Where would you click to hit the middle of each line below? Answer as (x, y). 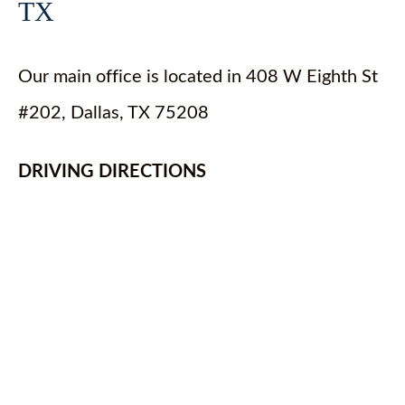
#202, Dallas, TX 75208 (113, 113)
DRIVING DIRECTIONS (112, 172)
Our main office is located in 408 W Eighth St (198, 77)
